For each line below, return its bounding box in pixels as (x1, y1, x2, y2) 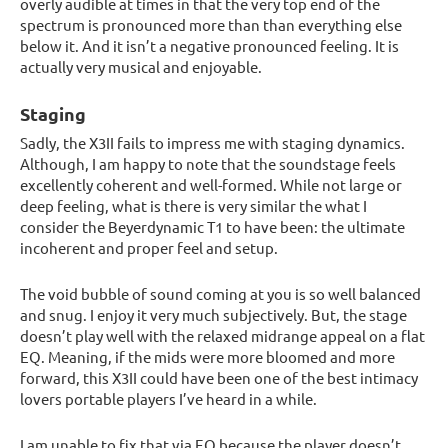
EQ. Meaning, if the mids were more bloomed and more (20, 347, 395, 367)
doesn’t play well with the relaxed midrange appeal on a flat (20, 326, 425, 346)
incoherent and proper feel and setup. (20, 238, 278, 258)
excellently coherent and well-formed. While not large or (20, 175, 402, 195)
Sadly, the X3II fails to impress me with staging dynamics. (20, 133, 405, 153)
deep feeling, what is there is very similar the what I (20, 196, 367, 216)
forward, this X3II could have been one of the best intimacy (20, 368, 418, 388)
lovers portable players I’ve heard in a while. (20, 389, 317, 409)
